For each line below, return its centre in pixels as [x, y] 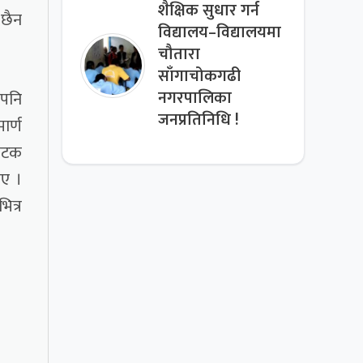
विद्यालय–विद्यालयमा [220, 33]
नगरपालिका [195, 99]
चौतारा [179, 55]
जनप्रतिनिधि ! [199, 121]
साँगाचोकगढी [200, 77]
